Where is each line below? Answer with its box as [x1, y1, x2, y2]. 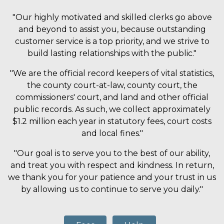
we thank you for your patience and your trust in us [8, 172, 216, 182]
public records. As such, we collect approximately [13, 104, 210, 114]
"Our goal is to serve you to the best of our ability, [14, 148, 210, 158]
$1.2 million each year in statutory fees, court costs [12, 116, 211, 126]
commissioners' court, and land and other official [15, 92, 208, 102]
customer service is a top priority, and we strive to [14, 36, 209, 46]
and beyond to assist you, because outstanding [18, 24, 206, 34]
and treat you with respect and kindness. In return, [10, 160, 214, 170]
